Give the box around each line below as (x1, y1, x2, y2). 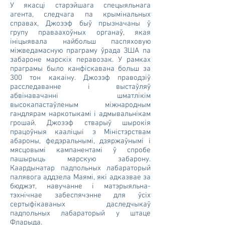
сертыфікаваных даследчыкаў (10, 200, 151, 209)
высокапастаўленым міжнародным (10, 100, 151, 109)
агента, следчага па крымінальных (10, 10, 151, 19)
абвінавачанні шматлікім (10, 91, 151, 100)
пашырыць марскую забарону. (10, 155, 151, 164)
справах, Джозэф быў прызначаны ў (10, 19, 151, 28)
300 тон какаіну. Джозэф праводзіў (10, 73, 151, 82)
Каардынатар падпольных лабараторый (10, 164, 151, 173)
